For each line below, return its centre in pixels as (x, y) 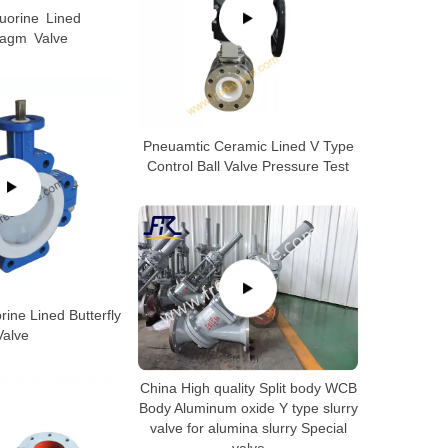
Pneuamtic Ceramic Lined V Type (248, 146)
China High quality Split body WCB (248, 388)
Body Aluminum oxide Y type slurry (248, 408)
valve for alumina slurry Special (248, 428)
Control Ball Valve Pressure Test (248, 166)
